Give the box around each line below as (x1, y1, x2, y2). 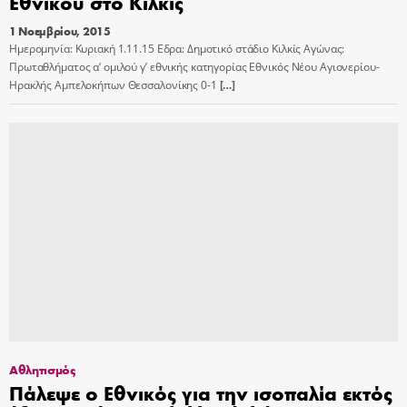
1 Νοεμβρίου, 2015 (9, 23, 111, 39)
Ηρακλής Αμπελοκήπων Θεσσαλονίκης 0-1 (9, 77, 217, 93)
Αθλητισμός (9, 360, 75, 378)
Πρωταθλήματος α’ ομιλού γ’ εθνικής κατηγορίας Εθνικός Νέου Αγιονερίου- (9, 59, 380, 74)
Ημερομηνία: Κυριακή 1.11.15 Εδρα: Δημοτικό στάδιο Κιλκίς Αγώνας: (9, 41, 345, 56)
